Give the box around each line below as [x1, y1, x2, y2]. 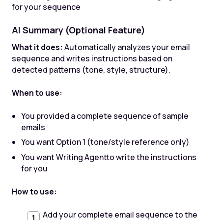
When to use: [11, 87, 62, 98]
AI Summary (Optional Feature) [11, 24, 145, 36]
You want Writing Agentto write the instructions [21, 152, 197, 163]
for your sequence [11, 1, 81, 12]
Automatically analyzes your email [62, 42, 190, 53]
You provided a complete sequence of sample [21, 110, 189, 121]
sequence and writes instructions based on [11, 53, 172, 64]
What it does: [11, 42, 63, 53]
